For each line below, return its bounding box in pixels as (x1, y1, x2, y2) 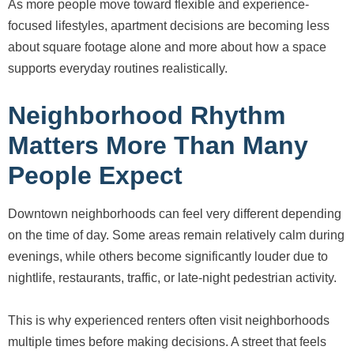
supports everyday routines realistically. (8, 62, 228, 76)
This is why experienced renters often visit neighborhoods (8, 314, 330, 328)
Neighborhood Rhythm (8, 101, 285, 130)
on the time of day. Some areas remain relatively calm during (8, 228, 345, 243)
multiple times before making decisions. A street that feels (8, 335, 326, 349)
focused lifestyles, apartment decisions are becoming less (8, 19, 330, 33)
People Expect (8, 161, 183, 190)
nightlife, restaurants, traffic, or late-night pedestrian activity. (8, 271, 337, 285)
